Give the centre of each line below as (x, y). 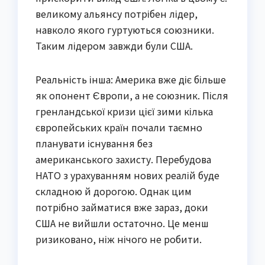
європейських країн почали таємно (119, 127)
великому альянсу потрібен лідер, (117, 13)
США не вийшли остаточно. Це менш (122, 223)
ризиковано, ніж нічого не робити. (119, 239)
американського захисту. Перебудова (123, 159)
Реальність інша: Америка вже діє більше (131, 79)
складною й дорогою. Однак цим (114, 191)
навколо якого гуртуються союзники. (125, 29)
